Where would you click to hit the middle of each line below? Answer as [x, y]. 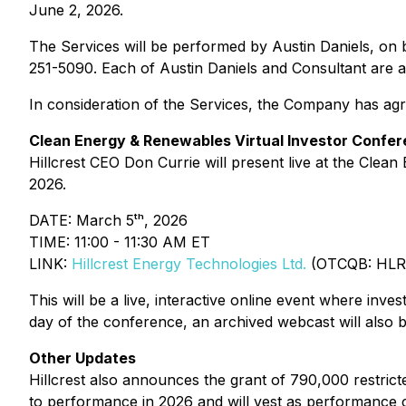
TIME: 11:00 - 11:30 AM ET [120, 242]
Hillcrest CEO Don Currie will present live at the [194, 162]
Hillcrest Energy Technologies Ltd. [189, 264]
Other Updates [82, 358]
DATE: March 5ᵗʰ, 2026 [108, 220]
